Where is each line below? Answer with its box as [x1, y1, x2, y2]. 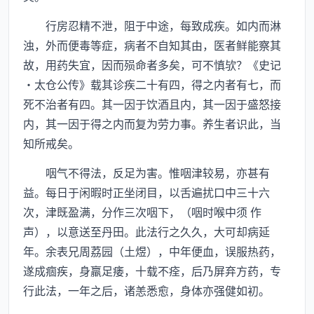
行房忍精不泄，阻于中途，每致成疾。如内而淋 [23, 17, 281, 34]
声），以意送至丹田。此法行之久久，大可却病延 [23, 223, 270, 240]
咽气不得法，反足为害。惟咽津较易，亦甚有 [23, 164, 270, 181]
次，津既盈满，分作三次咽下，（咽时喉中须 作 [23, 203, 261, 220]
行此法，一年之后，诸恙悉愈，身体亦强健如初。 [23, 282, 270, 299]
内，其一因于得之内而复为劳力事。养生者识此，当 [23, 115, 281, 132]
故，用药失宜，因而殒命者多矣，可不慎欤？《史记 [23, 56, 281, 73]
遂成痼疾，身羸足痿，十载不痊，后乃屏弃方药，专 [23, 262, 281, 279]
